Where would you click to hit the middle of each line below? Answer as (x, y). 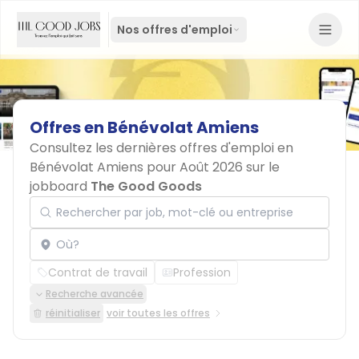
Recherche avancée (95, 294)
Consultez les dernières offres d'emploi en (161, 148)
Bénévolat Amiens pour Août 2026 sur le (155, 167)
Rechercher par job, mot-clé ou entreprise (153, 196)
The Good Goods (146, 186)
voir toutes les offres (158, 313)
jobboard (60, 186)
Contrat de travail (98, 272)
